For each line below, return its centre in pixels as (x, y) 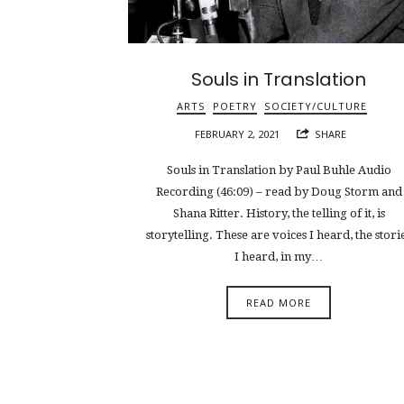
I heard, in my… (279, 257)
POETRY (234, 106)
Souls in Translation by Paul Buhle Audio (279, 170)
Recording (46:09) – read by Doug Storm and (279, 192)
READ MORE (279, 302)
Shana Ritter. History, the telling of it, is (279, 214)
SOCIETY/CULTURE (315, 106)
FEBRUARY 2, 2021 (237, 133)
